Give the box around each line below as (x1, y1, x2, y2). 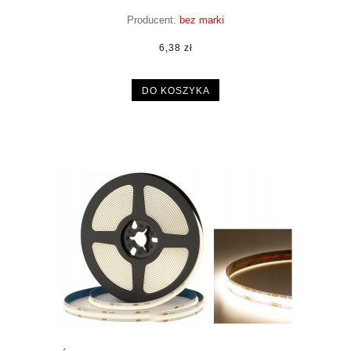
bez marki (179, 14, 224, 27)
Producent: (127, 14, 176, 27)
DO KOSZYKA (141, 85, 210, 96)
